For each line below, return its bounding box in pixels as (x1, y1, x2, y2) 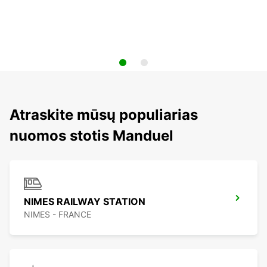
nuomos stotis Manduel (10, 127, 173, 145)
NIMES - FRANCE (24, 209, 91, 220)
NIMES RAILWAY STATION (24, 195, 145, 208)
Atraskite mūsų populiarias (10, 106, 198, 124)
